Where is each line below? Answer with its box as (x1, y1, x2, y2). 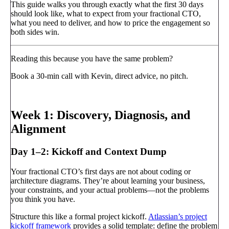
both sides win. (11, 28, 59, 37)
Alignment (11, 122, 66, 136)
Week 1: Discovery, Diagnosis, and (11, 108, 190, 122)
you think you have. (11, 194, 75, 203)
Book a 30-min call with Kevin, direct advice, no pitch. (11, 72, 188, 81)
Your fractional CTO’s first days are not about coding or (11, 167, 191, 176)
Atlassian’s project (148, 212, 207, 221)
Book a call (11, 89, 50, 98)
